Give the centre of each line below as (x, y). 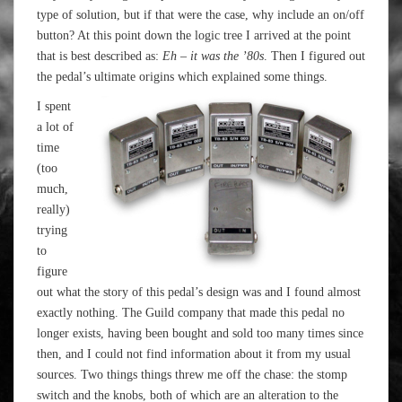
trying (52, 230)
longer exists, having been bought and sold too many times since (200, 333)
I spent (54, 106)
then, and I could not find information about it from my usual (194, 354)
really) (53, 210)
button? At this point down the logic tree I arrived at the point (194, 35)
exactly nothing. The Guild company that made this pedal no (191, 313)
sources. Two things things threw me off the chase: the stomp (192, 375)
